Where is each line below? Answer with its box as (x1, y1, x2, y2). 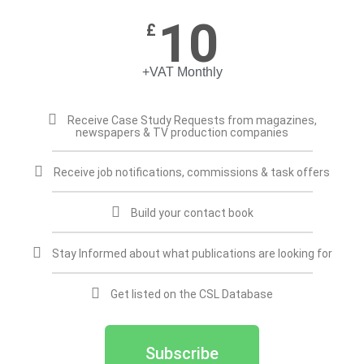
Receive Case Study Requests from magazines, (67, 113, 317, 127)
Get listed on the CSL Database (110, 287, 273, 301)
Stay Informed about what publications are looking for (51, 246, 332, 260)
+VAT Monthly (141, 64, 223, 79)
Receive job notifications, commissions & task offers (54, 165, 330, 179)
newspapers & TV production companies (76, 125, 288, 139)
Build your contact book (130, 206, 253, 219)
